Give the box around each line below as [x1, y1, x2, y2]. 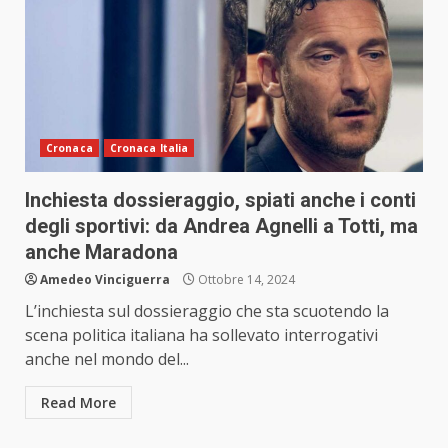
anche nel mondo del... [25, 348, 189, 371]
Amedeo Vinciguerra [40, 271, 170, 289]
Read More [41, 393, 116, 413]
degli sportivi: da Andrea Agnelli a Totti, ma [25, 214, 418, 239]
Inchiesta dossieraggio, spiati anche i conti [25, 188, 416, 213]
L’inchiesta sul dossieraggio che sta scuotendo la [25, 300, 389, 323]
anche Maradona [25, 240, 178, 265]
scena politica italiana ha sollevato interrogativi [25, 324, 378, 347]
